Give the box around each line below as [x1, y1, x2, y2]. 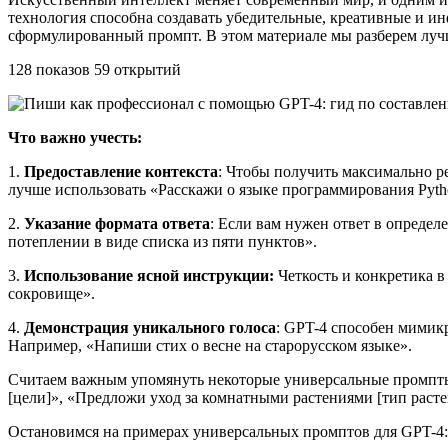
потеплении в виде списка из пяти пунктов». [8, 232, 317, 250]
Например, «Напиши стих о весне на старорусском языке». [8, 336, 412, 354]
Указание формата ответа [20, 214, 210, 232]
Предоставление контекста [24, 162, 218, 180]
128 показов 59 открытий [8, 60, 181, 78]
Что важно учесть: [8, 128, 142, 146]
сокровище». [8, 284, 95, 302]
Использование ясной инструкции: [24, 266, 274, 284]
